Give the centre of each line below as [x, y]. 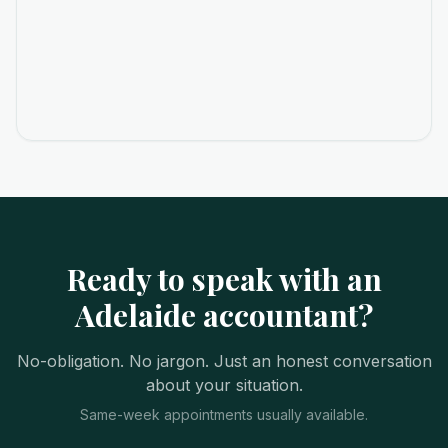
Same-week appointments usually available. [224, 414]
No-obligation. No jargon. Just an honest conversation [224, 361]
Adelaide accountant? [224, 315]
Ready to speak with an [224, 279]
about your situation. [224, 385]
